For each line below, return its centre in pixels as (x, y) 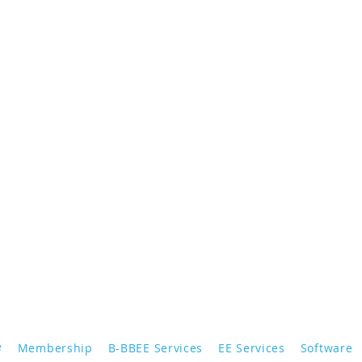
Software (326, 347)
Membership (55, 347)
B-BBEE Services (156, 347)
